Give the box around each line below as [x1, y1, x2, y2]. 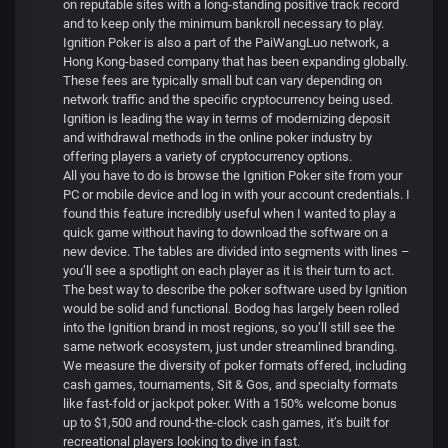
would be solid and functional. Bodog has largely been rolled [63, 301, 399, 316]
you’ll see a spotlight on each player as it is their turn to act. [63, 263, 394, 278]
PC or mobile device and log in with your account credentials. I [63, 187, 410, 202]
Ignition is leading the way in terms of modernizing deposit [63, 111, 390, 126]
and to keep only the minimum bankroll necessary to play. [63, 16, 384, 31]
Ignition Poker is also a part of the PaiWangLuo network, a [63, 35, 389, 50]
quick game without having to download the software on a [63, 225, 388, 240]
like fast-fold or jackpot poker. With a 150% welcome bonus [63, 396, 397, 411]
